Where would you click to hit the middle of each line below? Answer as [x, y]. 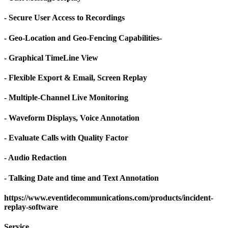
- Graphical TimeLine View [51, 58]
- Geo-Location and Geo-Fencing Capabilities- [83, 38]
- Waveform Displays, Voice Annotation [72, 118]
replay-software [31, 207]
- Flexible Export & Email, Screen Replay [76, 78]
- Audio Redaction [35, 158]
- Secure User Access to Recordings [64, 18]
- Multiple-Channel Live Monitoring [66, 98]
